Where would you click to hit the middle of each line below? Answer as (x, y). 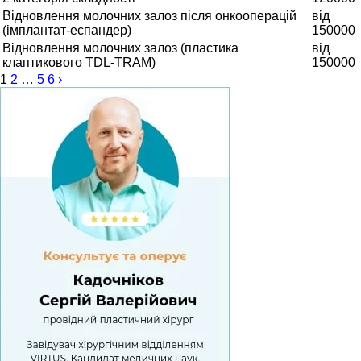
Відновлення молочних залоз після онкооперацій (149, 15)
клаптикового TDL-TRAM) (79, 62)
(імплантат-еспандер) (67, 30)
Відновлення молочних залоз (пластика (120, 48)
